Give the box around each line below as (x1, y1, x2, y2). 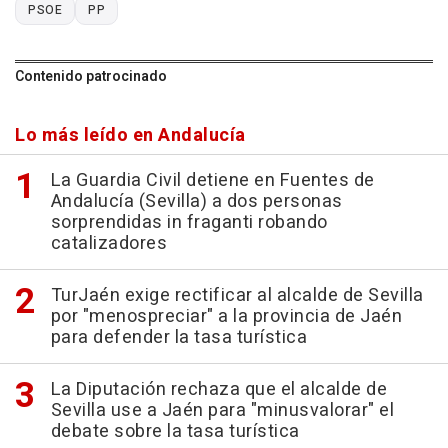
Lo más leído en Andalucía (15, 122, 246, 150)
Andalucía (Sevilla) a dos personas (50, 188, 343, 216)
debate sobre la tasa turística (50, 418, 300, 446)
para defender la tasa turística (50, 324, 307, 352)
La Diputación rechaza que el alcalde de (50, 376, 387, 404)
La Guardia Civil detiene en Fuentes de (50, 167, 375, 195)
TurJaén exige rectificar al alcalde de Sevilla (50, 282, 424, 310)
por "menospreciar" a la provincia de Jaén (50, 303, 402, 331)
